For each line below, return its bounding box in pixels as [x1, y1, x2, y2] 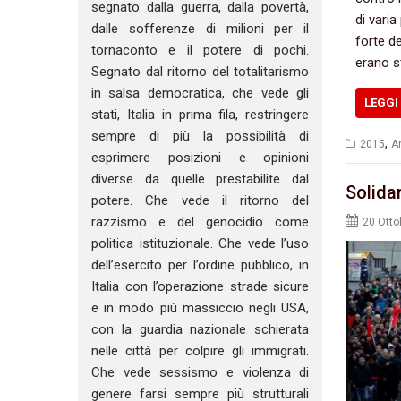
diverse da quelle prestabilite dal [91, 171, 310, 188]
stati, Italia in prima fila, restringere [91, 107, 310, 124]
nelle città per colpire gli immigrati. [91, 343, 310, 360]
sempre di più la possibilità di [91, 128, 310, 145]
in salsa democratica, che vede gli [91, 85, 310, 102]
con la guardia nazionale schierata [91, 321, 310, 338]
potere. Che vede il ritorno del [91, 192, 310, 209]
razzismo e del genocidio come [91, 214, 310, 231]
